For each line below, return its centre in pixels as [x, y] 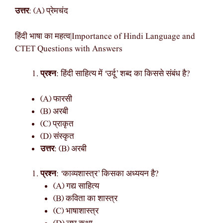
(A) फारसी [56, 99]
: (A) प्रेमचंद [49, 11]
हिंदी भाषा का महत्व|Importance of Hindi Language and [105, 36]
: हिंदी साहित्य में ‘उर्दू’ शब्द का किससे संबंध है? [123, 74]
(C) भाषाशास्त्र [76, 212]
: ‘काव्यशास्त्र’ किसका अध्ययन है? [108, 174]
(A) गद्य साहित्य [76, 187]
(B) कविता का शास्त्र [85, 199]
